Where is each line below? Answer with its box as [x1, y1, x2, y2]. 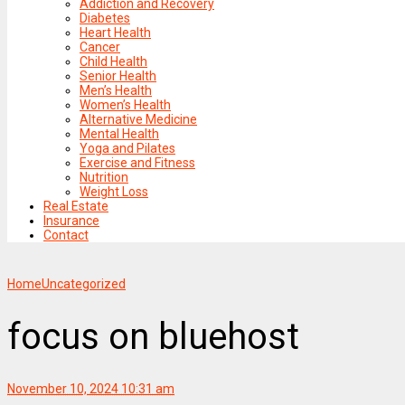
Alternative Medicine [80, 111, 197, 127]
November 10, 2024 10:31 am [7, 381, 174, 397]
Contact [43, 227, 89, 242]
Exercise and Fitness [80, 155, 195, 170]
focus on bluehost [7, 315, 299, 358]
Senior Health [80, 68, 156, 83]
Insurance [43, 212, 99, 228]
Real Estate [43, 198, 108, 213]
